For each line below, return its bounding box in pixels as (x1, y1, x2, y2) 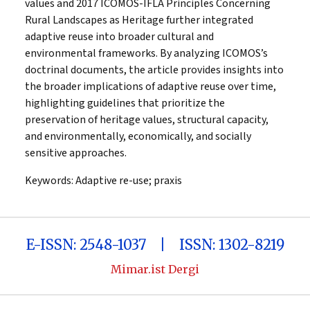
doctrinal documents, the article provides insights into (25, 62, 284, 77)
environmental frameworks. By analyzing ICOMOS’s (25, 45, 268, 61)
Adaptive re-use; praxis (73, 172, 182, 188)
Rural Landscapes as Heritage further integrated (25, 12, 253, 28)
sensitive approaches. (25, 145, 127, 161)
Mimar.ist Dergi (111, 262, 199, 276)
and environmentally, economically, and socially (25, 128, 251, 144)
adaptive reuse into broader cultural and (25, 28, 214, 44)
